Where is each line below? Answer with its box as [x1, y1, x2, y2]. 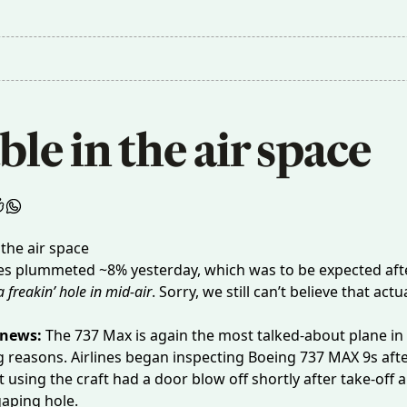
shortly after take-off [252, 369, 394, 389]
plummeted [15, 260, 95, 280]
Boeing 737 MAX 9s [248, 347, 378, 367]
